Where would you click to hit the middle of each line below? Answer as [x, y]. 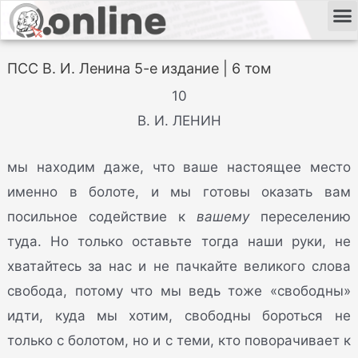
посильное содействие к [102, 217]
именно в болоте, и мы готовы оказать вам [179, 192]
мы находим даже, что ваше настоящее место [179, 167]
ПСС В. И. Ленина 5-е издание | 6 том [140, 68]
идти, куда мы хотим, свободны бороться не [179, 316]
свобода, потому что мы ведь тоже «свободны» [179, 291]
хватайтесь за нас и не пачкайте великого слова [179, 267]
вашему [223, 217]
